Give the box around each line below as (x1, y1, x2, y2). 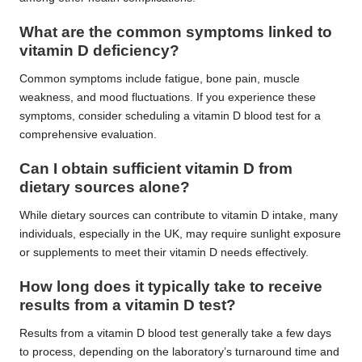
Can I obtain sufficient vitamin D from (19, 160, 293, 178)
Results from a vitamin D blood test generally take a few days (19, 327, 331, 340)
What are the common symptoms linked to (19, 23, 332, 41)
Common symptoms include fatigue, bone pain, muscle (19, 73, 300, 86)
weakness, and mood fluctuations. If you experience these (19, 91, 316, 104)
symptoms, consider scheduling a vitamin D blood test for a (19, 110, 321, 123)
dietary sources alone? (19, 179, 190, 196)
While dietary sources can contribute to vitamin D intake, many (19, 209, 338, 222)
